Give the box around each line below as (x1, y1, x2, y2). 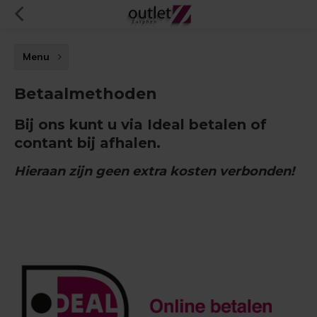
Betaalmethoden (14, 84, 157, 103)
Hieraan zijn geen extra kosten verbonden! (14, 163, 294, 179)
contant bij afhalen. (14, 134, 161, 151)
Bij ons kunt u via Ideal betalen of (14, 116, 267, 133)
